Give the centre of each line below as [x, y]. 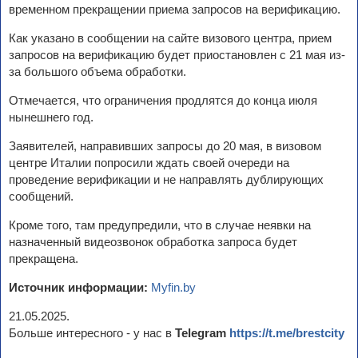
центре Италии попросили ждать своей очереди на [149, 162]
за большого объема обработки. [97, 71]
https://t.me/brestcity [287, 332]
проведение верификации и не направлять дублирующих [166, 179]
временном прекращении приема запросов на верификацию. [175, 9]
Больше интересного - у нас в [92, 332]
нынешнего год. [51, 117]
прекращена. [44, 258]
